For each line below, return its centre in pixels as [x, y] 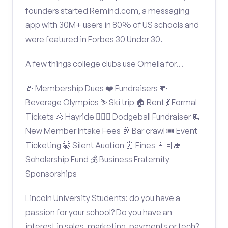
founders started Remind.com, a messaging [107, 11]
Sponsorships [51, 174]
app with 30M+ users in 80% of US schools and [112, 25]
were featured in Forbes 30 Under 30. [94, 39]
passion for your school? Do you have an [99, 212]
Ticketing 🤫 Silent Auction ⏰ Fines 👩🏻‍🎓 [103, 145]
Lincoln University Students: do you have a [103, 198]
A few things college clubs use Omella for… [104, 64]
